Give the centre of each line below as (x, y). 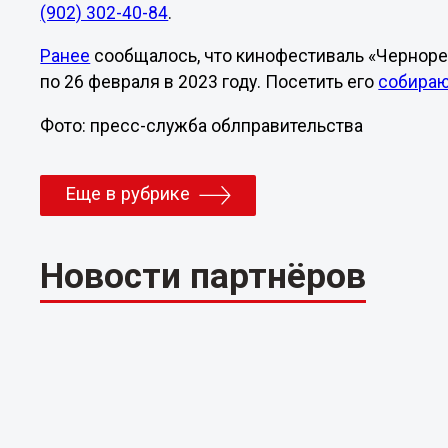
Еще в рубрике (128, 193)
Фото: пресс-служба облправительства (202, 125)
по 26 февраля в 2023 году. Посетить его (209, 82)
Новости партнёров (203, 276)
